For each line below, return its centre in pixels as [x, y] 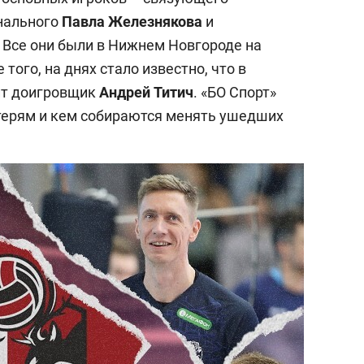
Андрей [125, 92]
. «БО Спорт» [235, 92]
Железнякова [155, 21]
